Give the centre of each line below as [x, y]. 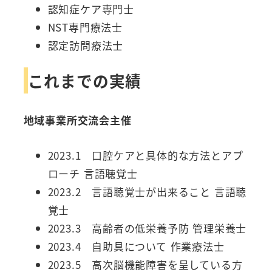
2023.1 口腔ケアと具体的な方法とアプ [145, 155]
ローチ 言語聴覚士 [93, 174]
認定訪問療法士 [86, 46]
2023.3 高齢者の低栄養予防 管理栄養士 [147, 228]
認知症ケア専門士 [91, 9]
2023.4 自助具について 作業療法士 [136, 246]
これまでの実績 [85, 81]
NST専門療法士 [85, 27]
